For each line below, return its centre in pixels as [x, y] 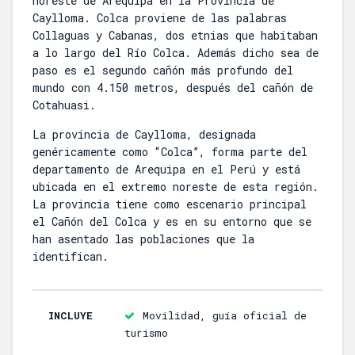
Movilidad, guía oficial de [225, 316]
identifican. [71, 257]
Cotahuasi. [64, 105]
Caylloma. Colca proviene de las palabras [160, 18]
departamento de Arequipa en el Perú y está [166, 170]
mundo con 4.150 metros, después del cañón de [173, 88]
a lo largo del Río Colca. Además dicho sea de [176, 53]
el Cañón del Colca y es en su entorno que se [172, 222]
